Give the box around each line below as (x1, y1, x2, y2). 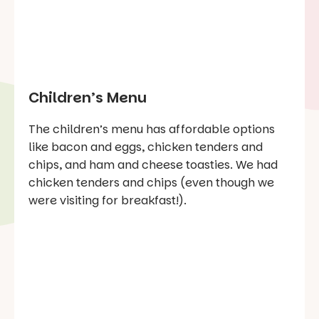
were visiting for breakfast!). (28, 192, 187, 209)
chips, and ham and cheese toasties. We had (28, 157, 278, 174)
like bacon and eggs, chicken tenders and (28, 139, 263, 156)
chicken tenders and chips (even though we (28, 174, 274, 192)
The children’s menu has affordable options (28, 121, 275, 138)
